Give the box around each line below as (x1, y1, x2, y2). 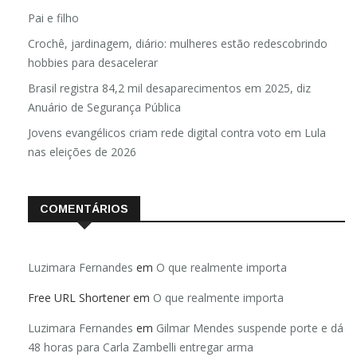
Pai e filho (28, 10, 79, 26)
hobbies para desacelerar (28, 55, 158, 71)
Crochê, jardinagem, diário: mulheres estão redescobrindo (28, 36, 328, 52)
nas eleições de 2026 (28, 144, 136, 160)
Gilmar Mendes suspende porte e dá (156, 320, 343, 336)
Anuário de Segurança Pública (28, 100, 181, 116)
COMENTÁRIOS (40, 202, 128, 216)
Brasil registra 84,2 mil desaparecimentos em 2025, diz (28, 80, 311, 96)
